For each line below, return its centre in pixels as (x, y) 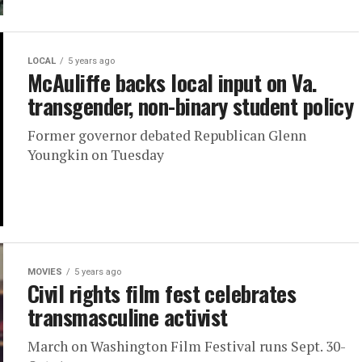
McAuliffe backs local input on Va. (173, 82)
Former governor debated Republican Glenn (167, 135)
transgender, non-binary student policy (191, 105)
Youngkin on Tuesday (96, 154)
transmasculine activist (128, 316)
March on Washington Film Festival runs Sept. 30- (187, 346)
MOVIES (45, 271)
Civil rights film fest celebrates (162, 293)
